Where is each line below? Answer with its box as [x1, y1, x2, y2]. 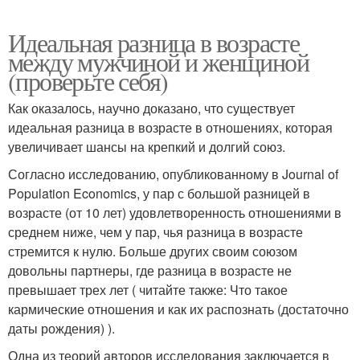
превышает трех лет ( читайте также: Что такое [8, 280, 288, 299]
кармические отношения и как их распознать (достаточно [8, 299, 349, 318]
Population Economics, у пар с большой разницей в [8, 183, 310, 202]
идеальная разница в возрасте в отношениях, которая [8, 117, 333, 137]
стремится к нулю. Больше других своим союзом [8, 241, 297, 260]
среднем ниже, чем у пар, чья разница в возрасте [8, 222, 303, 241]
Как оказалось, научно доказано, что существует [8, 98, 295, 117]
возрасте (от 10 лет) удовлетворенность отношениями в [8, 202, 342, 222]
